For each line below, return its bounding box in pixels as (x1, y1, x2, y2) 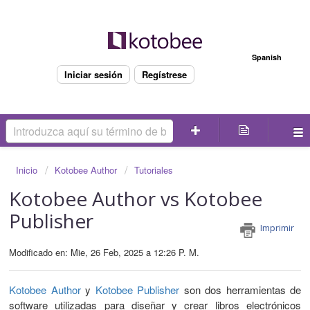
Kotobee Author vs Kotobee (9, 185, 262, 212)
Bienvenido (104, 48, 147, 60)
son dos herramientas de (179, 282, 301, 297)
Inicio (16, 163, 40, 176)
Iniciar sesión (64, 68, 122, 81)
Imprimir (260, 221, 294, 235)
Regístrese (142, 68, 187, 81)
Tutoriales (134, 163, 173, 176)
